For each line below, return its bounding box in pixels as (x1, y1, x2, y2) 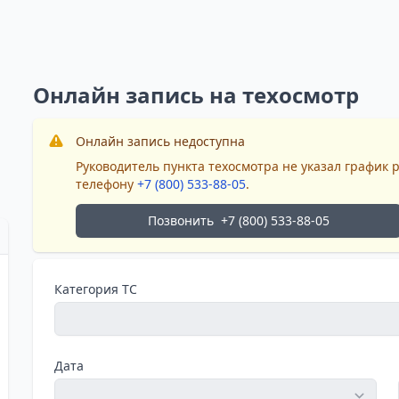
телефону (76, 175, 138, 192)
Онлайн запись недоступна (76, 133, 246, 150)
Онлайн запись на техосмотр (33, 80, 360, 110)
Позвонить (147, 212, 214, 229)
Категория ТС (54, 281, 138, 297)
